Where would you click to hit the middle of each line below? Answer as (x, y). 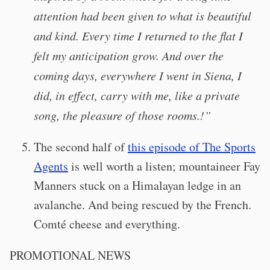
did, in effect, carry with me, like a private (137, 95)
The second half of (81, 147)
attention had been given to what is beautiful (143, 16)
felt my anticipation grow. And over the (129, 55)
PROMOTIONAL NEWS (70, 255)
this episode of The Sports (192, 147)
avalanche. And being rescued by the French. (143, 205)
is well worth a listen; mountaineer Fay (164, 166)
